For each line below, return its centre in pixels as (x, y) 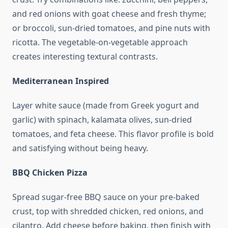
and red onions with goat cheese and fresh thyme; (109, 14)
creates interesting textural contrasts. (85, 57)
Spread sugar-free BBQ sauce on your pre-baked (106, 197)
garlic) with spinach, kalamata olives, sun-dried (102, 120)
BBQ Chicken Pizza (50, 173)
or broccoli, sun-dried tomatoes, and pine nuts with (111, 28)
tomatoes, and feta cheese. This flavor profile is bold (113, 134)
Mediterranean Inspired (61, 81)
